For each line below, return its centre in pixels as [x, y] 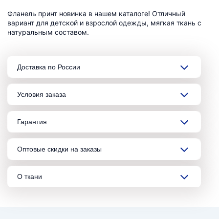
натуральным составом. [48, 32]
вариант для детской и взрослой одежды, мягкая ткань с [104, 22]
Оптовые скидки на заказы [59, 149]
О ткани [30, 176]
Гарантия [32, 121]
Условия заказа [42, 94]
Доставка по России [49, 67]
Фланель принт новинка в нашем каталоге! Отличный [96, 13]
